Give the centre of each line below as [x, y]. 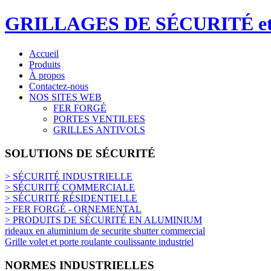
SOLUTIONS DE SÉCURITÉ [80, 153]
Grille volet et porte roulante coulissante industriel [99, 242]
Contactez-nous [59, 86]
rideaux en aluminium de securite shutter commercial [105, 231]
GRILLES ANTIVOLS [99, 129]
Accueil [44, 53]
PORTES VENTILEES [99, 119]
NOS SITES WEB [65, 97]
